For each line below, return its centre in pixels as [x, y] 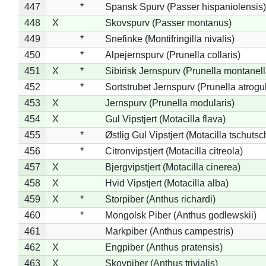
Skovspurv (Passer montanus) [168, 23]
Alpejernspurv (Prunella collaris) [172, 55]
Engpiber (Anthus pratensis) [164, 247]
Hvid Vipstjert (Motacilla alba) [167, 183]
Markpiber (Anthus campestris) [169, 231]
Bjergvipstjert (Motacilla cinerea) [172, 167]
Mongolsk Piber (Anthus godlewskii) [180, 215]
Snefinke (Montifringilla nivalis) [170, 39]
